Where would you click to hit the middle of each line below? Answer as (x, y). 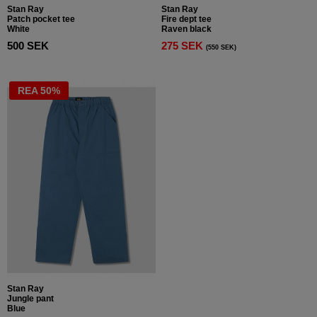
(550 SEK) (221, 47)
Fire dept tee (186, 19)
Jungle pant (30, 298)
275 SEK (184, 46)
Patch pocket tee (41, 19)
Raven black (186, 29)
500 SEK (28, 46)
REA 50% (39, 90)
